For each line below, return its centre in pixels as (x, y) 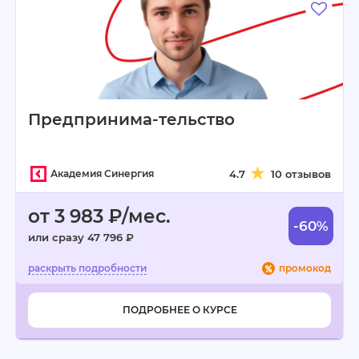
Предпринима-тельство (131, 119)
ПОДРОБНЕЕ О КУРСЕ (179, 310)
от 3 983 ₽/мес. (99, 216)
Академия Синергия (102, 173)
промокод (305, 268)
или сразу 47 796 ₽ (81, 237)
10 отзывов (301, 174)
